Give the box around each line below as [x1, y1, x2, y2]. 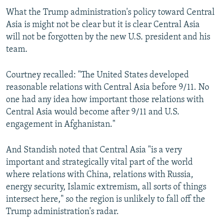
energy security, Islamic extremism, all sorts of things [6, 183, 206, 192]
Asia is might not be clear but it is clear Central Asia [6, 20, 200, 30]
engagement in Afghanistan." [6, 120, 115, 130]
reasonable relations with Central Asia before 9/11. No [6, 83, 209, 93]
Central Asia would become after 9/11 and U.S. [6, 108, 180, 117]
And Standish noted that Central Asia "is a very [6, 146, 182, 155]
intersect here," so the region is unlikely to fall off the [6, 195, 205, 205]
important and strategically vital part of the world [6, 158, 193, 168]
